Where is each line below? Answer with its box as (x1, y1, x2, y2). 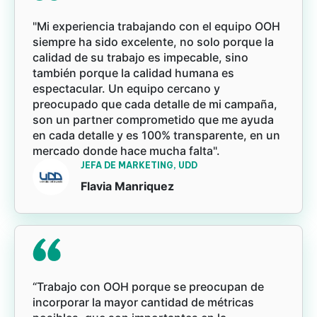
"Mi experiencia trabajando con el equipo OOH (33, 19, 280, 34)
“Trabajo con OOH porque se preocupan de (33, 279, 264, 294)
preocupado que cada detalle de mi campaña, (33, 97, 277, 112)
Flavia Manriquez (81, 179, 174, 194)
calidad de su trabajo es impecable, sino (33, 50, 248, 65)
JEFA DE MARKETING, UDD (81, 160, 197, 171)
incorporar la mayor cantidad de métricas (33, 295, 254, 310)
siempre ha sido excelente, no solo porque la (33, 35, 274, 50)
